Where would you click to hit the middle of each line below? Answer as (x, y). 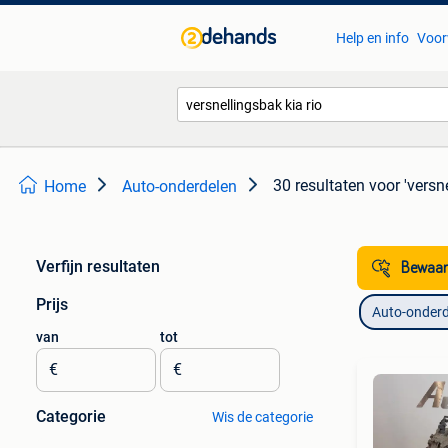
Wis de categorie (262, 417)
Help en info (372, 38)
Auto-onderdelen (179, 186)
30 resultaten (319, 185)
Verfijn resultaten (98, 266)
